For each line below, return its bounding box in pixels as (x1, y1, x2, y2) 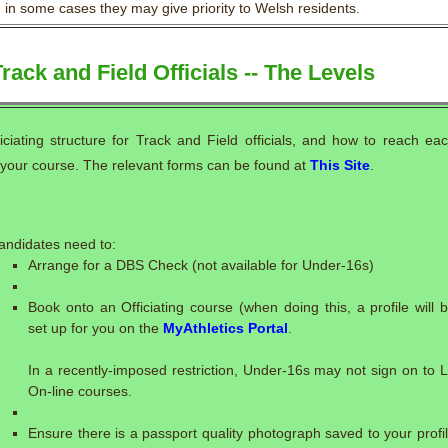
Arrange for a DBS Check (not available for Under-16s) (28, 257, 374, 273)
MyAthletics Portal (163, 320, 288, 336)
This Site (310, 157, 370, 173)
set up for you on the (28, 320, 163, 336)
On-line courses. (28, 383, 132, 399)
